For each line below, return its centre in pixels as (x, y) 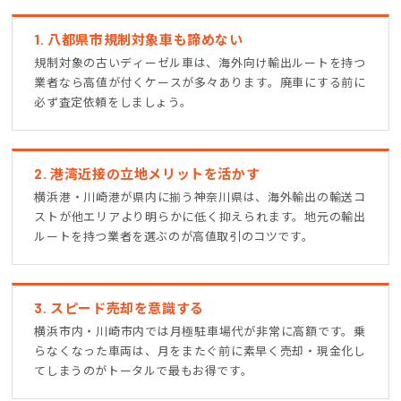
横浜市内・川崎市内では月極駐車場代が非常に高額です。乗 (200, 331)
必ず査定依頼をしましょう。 (113, 102)
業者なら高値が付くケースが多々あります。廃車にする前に (200, 82)
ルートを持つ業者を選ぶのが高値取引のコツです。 (174, 236)
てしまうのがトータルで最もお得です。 (144, 370)
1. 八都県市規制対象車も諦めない (139, 39)
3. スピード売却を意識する (119, 307)
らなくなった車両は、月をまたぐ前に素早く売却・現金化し (200, 350)
